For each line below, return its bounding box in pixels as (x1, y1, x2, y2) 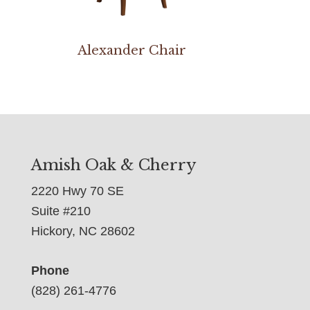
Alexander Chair (77, 43, 187, 59)
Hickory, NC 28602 (30, 224, 135, 238)
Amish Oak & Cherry (30, 155, 197, 174)
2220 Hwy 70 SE (30, 183, 124, 198)
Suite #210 (30, 203, 91, 218)
